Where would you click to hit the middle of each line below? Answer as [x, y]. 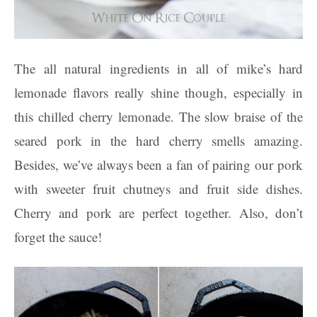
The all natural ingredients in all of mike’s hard [158, 68]
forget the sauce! [58, 237]
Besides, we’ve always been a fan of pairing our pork [158, 165]
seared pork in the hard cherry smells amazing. [158, 140]
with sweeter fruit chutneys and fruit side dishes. [158, 189]
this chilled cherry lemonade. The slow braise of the [158, 116]
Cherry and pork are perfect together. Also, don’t [158, 213]
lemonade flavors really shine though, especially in [158, 92]
